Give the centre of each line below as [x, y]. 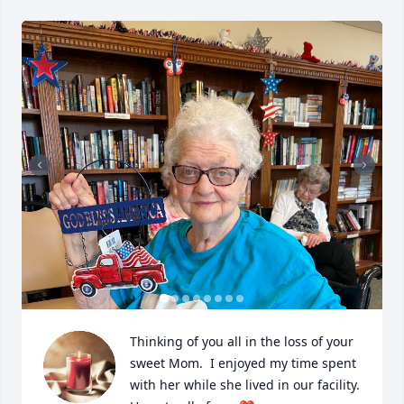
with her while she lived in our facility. [245, 385]
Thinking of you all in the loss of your [242, 341]
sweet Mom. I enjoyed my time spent [243, 363]
